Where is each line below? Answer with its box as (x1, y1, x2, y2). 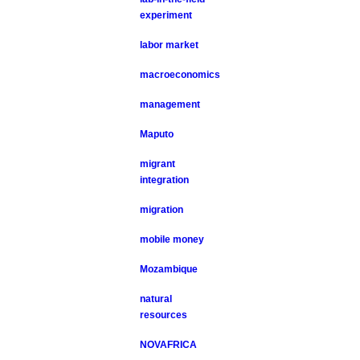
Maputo (140, 129, 174, 140)
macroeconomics (140, 69, 221, 80)
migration (140, 204, 184, 215)
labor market (140, 39, 199, 51)
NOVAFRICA (140, 339, 198, 350)
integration (140, 174, 190, 186)
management (140, 99, 201, 110)
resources (140, 309, 188, 321)
